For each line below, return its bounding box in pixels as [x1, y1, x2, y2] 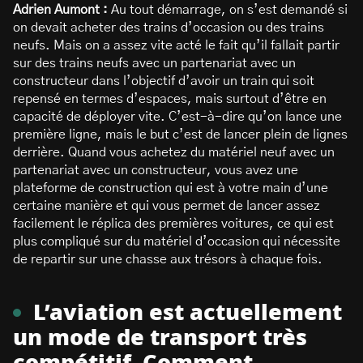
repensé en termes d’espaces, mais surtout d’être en [13, 92, 327, 105]
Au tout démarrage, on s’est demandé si [108, 3, 348, 16]
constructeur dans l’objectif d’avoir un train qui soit [13, 75, 314, 88]
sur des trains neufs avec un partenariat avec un [13, 57, 296, 70]
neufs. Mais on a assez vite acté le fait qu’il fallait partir [13, 39, 340, 52]
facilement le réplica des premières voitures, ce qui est [13, 217, 334, 230]
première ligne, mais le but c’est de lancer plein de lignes [13, 128, 348, 141]
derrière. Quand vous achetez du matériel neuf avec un [13, 146, 335, 159]
